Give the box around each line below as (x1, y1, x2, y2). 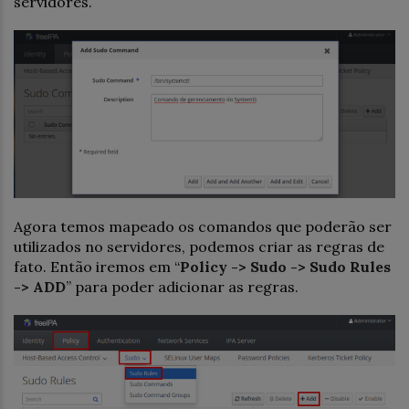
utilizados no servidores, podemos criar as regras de (14, 237, 384, 257)
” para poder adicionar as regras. (66, 278, 299, 297)
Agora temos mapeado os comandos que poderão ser (14, 217, 392, 236)
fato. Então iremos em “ (14, 257, 180, 277)
